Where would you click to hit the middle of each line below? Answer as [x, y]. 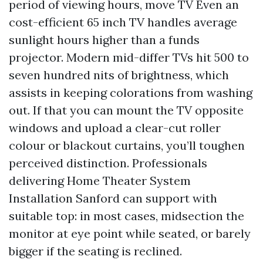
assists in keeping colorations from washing [131, 92]
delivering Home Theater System [100, 181]
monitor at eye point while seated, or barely [130, 233]
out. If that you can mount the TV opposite [126, 110]
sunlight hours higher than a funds [104, 40]
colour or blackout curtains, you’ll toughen [127, 145]
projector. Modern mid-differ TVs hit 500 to [129, 57]
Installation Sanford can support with [113, 198]
